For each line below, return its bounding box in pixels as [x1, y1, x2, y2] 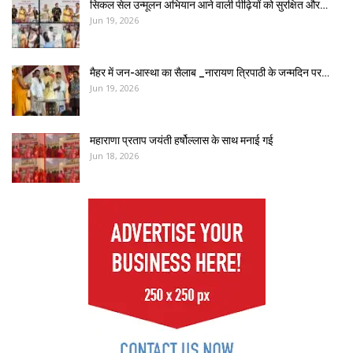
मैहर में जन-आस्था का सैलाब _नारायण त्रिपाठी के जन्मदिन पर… [90, 65, 329, 79]
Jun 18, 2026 [90, 149, 139, 162]
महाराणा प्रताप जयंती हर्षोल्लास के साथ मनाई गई [90, 133, 273, 147]
